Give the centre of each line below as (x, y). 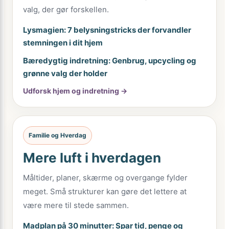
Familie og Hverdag (58, 135)
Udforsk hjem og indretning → (75, 91)
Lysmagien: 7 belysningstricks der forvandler (107, 30)
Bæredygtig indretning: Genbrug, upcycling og (110, 61)
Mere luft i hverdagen (92, 158)
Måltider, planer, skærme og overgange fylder (105, 178)
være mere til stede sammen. (76, 205)
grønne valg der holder (65, 73)
